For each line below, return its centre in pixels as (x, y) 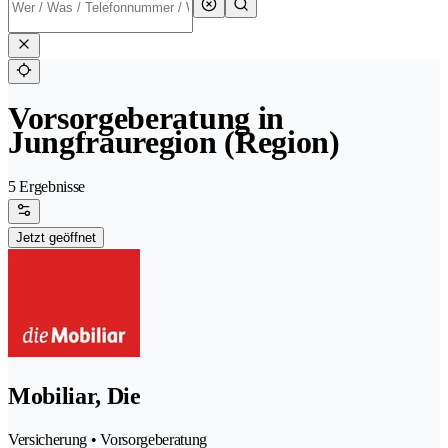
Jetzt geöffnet (56, 238)
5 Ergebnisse (47, 187)
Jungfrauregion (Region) (174, 142)
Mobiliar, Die (74, 396)
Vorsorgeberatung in (146, 118)
